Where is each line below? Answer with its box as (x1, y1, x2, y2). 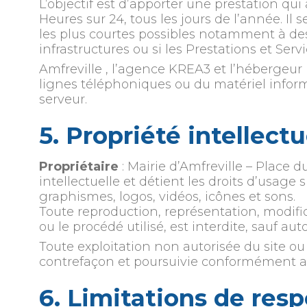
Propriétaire (38, 158, 119, 174)
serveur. (38, 91, 87, 107)
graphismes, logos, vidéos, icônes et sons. (38, 188, 295, 204)
